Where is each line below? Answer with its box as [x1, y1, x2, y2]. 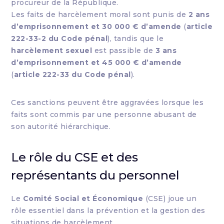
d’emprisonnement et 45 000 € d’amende [11, 58, 182, 67]
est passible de [92, 46, 155, 55]
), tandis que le [107, 34, 164, 43]
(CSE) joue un [143, 194, 197, 203]
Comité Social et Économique [22, 194, 143, 203]
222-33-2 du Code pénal [11, 34, 108, 43]
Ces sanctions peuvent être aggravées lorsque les [11, 98, 204, 107]
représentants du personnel [11, 168, 180, 182]
